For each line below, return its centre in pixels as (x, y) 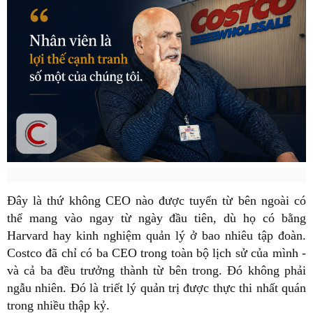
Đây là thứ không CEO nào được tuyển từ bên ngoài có (156, 200)
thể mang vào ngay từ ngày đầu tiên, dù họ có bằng (156, 218)
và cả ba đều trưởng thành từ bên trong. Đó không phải (156, 270)
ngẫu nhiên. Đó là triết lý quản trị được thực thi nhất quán (156, 287)
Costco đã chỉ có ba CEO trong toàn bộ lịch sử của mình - (156, 253)
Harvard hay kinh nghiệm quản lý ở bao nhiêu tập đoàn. (156, 235)
